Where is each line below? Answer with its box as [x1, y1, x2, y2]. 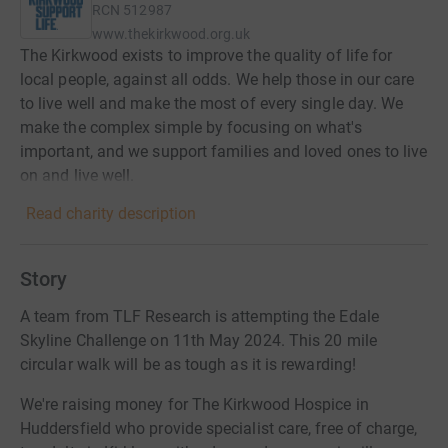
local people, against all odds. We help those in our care [20, 70, 415, 90]
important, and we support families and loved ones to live [20, 142, 428, 162]
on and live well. [20, 166, 135, 186]
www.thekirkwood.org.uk [92, 26, 251, 43]
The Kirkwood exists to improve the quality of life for [20, 46, 393, 66]
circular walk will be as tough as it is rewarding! [20, 355, 356, 375]
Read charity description [26, 204, 196, 224]
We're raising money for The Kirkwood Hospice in [20, 395, 369, 415]
